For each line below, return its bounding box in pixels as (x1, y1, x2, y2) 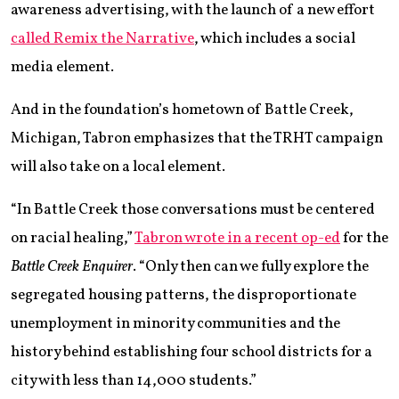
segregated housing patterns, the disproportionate (11, 285, 356, 306)
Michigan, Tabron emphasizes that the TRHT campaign (11, 128, 383, 150)
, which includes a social (194, 28, 355, 50)
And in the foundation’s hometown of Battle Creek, (11, 100, 354, 121)
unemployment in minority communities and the (11, 313, 340, 335)
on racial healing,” (11, 228, 134, 249)
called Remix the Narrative (11, 28, 194, 50)
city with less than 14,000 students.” (11, 370, 256, 392)
